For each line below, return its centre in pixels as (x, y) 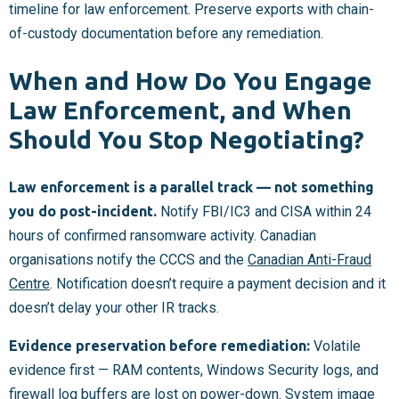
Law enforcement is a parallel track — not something (191, 187)
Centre (29, 283)
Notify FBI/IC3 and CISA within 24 (264, 211)
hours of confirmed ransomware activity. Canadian (163, 235)
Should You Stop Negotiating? (187, 140)
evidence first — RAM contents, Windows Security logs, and (194, 370)
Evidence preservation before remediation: (159, 345)
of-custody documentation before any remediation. (166, 34)
